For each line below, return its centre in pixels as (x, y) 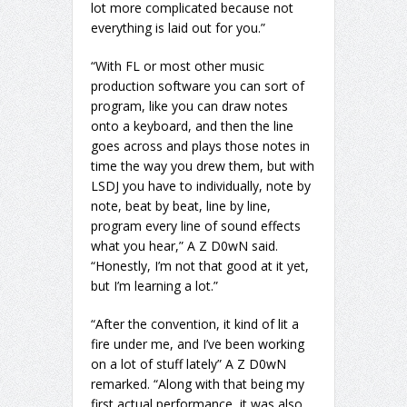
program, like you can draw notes (189, 106)
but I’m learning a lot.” (154, 286)
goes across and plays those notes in (200, 146)
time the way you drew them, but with (203, 166)
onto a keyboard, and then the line (192, 126)
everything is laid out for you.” (178, 28)
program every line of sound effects (196, 226)
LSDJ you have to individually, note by (201, 186)
